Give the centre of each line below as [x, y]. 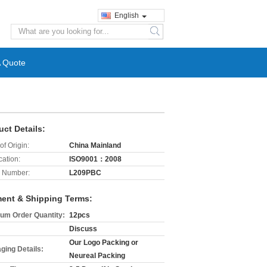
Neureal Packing [97, 256]
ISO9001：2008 [95, 159]
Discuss [83, 229]
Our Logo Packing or [104, 243]
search [164, 36]
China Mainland [95, 145]
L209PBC [85, 173]
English [127, 15]
